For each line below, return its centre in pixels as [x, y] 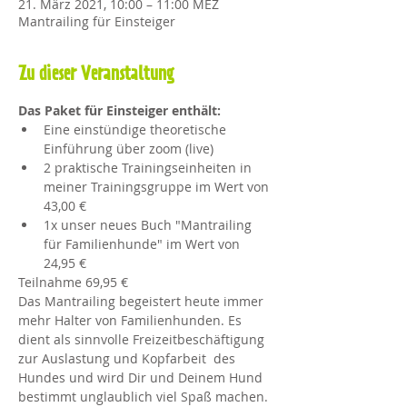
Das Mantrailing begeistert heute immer [143, 301]
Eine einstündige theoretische [137, 129]
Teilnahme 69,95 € [75, 282]
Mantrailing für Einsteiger [97, 21]
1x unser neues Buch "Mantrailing [149, 225]
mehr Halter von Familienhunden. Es [132, 320]
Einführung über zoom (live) [129, 149]
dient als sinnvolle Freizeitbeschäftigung [143, 339]
